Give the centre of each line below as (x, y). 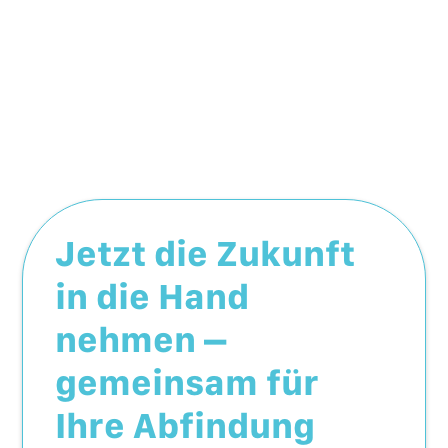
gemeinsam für (187, 382)
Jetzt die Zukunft (205, 253)
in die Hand (152, 296)
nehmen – (141, 339)
